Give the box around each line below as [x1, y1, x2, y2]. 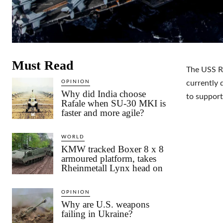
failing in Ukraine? [61, 208, 133, 219]
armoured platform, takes [61, 153, 157, 164]
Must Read [12, 58, 73, 73]
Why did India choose [61, 88, 146, 99]
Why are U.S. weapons [61, 199, 150, 210]
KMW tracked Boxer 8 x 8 [61, 143, 164, 154]
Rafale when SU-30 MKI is [61, 98, 166, 109]
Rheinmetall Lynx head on [61, 162, 163, 173]
